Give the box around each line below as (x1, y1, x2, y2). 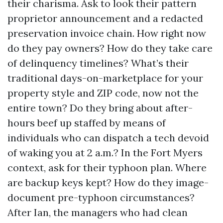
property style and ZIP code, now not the (7, 87, 199, 99)
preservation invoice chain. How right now (7, 27, 206, 39)
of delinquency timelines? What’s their (7, 57, 189, 69)
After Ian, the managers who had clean (7, 206, 188, 219)
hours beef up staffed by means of (7, 116, 166, 129)
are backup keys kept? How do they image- (7, 176, 209, 189)
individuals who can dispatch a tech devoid (7, 131, 209, 144)
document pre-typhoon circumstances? (7, 191, 195, 204)
